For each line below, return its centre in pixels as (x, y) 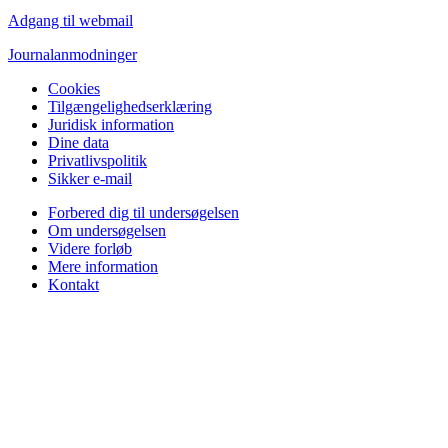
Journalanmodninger (72, 55)
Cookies (74, 89)
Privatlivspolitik (97, 161)
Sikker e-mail (90, 179)
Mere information (103, 267)
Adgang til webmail (70, 21)
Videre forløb (90, 249)
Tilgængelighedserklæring (130, 107)
